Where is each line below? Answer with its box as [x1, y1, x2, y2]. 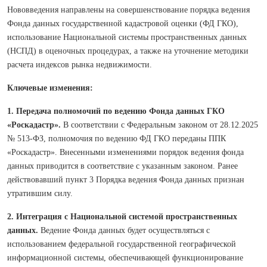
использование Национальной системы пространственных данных [7, 33, 247, 42]
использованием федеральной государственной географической [7, 240, 236, 249]
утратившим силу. [7, 189, 73, 198]
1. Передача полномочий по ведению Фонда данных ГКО [7, 107, 225, 116]
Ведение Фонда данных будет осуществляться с [38, 226, 210, 235]
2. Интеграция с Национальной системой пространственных [7, 212, 237, 221]
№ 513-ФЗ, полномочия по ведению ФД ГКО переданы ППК [7, 134, 226, 143]
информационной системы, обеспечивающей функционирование [7, 253, 243, 262]
